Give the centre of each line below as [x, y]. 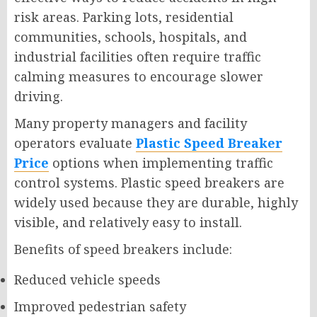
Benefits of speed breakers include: [123, 249]
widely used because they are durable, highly [156, 203]
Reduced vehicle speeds [87, 280]
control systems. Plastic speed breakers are [149, 183]
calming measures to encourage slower [139, 77]
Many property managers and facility [131, 123]
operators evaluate [75, 143]
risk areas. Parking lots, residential [124, 17]
